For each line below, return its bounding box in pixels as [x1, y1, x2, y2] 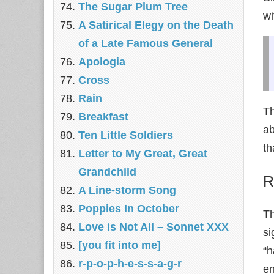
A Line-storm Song [78, 184, 176, 196]
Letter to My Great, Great [78, 147, 207, 160]
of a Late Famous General [78, 37, 213, 50]
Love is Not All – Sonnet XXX [78, 221, 229, 233]
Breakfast [78, 111, 128, 123]
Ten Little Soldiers [78, 129, 173, 141]
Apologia [78, 56, 125, 68]
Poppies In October [78, 202, 179, 215]
